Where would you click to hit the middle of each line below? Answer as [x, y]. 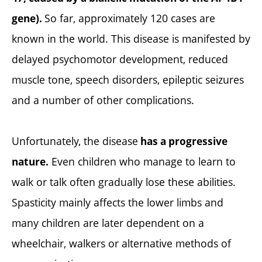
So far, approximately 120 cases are [130, 18]
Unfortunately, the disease [75, 141]
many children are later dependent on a [108, 223]
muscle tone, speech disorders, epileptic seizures [128, 80]
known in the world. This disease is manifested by [131, 39]
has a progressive [183, 142]
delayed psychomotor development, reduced [120, 59]
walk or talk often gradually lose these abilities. [124, 182]
